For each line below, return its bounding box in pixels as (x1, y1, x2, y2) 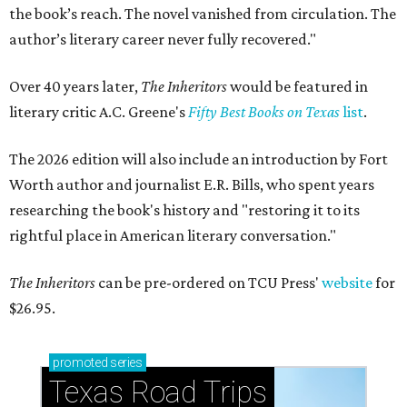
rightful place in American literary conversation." (9, 226, 336, 245)
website (322, 273, 372, 293)
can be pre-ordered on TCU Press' (98, 273, 322, 293)
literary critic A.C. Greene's (9, 103, 188, 122)
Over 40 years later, (9, 77, 138, 96)
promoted (53, 355, 108, 371)
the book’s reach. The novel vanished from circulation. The (9, 5, 396, 24)
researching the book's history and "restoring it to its (9, 201, 360, 220)
